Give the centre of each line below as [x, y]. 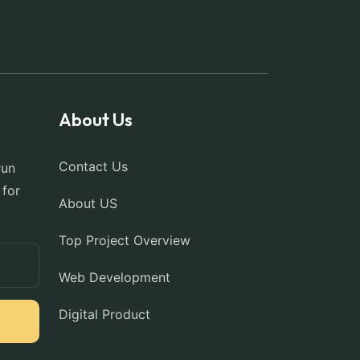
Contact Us [93, 166]
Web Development [115, 277]
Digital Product [104, 314]
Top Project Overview [125, 240]
